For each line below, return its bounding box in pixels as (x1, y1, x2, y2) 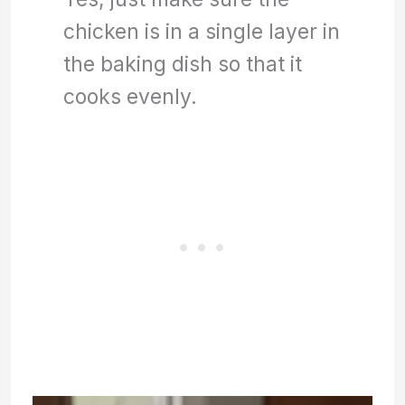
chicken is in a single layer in (63, 19, 341, 44)
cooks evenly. (63, 84, 198, 109)
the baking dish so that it (63, 52, 303, 77)
